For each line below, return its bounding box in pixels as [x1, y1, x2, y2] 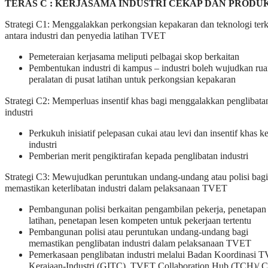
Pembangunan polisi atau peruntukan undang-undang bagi [29, 227, 248, 238]
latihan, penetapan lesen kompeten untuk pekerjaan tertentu [29, 215, 251, 227]
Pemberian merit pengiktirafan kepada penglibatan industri [29, 150, 248, 162]
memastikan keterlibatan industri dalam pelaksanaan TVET [5, 183, 227, 194]
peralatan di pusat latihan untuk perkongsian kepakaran [29, 74, 236, 86]
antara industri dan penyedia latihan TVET [5, 31, 166, 42]
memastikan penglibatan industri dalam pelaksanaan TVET [29, 238, 251, 249]
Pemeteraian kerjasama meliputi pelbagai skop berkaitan [29, 51, 239, 63]
